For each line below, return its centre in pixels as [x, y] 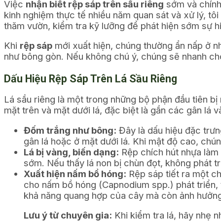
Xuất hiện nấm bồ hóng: [75, 173]
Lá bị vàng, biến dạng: [71, 152]
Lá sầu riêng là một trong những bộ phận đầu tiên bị [112, 99]
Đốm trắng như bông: [70, 130]
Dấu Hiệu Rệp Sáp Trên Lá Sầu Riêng [91, 78]
